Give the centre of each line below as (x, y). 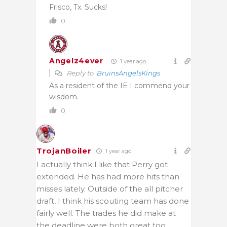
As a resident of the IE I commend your (119, 85)
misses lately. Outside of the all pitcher (110, 188)
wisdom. (64, 97)
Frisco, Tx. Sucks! (78, 7)
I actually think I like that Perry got (102, 164)
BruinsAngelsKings (128, 73)
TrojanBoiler (64, 150)
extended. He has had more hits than (108, 176)
